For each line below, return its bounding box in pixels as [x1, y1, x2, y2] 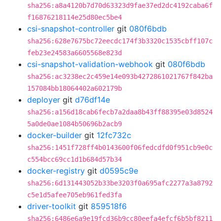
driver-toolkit [27, 201, 76, 211]
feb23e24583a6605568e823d [27, 49, 122, 57]
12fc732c [97, 130, 131, 140]
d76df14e [75, 95, 110, 105]
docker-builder [27, 130, 82, 140]
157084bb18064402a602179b [27, 84, 122, 92]
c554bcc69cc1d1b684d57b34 [27, 155, 122, 163]
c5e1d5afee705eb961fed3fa [27, 191, 122, 199]
